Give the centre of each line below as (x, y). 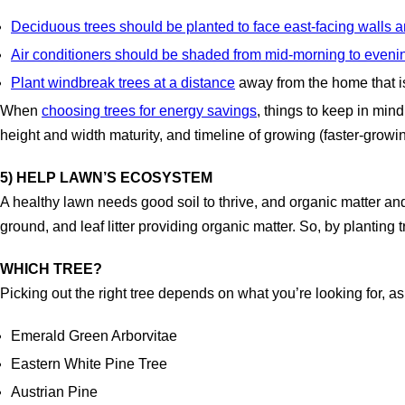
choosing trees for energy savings (149, 111)
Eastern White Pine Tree (89, 364)
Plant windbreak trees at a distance (123, 83)
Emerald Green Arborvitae (94, 336)
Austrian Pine (54, 392)
